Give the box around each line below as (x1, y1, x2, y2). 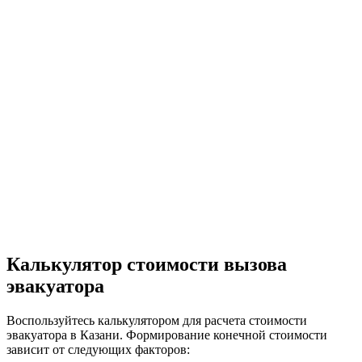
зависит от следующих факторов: (6, 343, 190, 357)
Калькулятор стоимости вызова (6, 254, 287, 276)
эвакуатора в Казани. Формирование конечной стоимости (6, 328, 327, 343)
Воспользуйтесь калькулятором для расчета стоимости (6, 314, 307, 328)
